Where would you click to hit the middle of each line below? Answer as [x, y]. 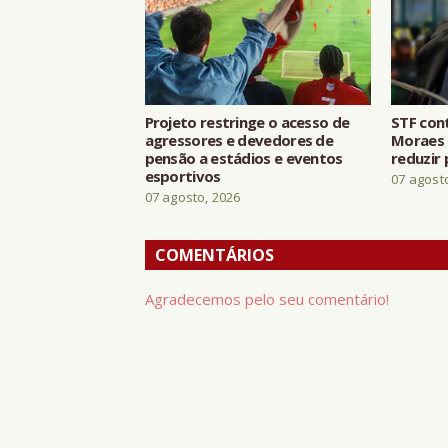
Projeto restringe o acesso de [247, 121]
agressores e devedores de [239, 139]
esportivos [182, 175]
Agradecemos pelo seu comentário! [266, 298]
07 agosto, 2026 [192, 196]
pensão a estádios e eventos [243, 157]
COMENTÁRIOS [214, 254]
